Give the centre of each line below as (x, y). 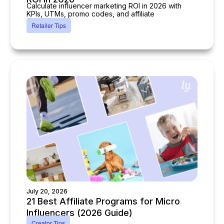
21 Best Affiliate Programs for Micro (103, 201)
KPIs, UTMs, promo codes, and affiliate (90, 14)
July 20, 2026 (47, 191)
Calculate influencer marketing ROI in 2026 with (104, 6)
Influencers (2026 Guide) (79, 213)
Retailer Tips (49, 25)
